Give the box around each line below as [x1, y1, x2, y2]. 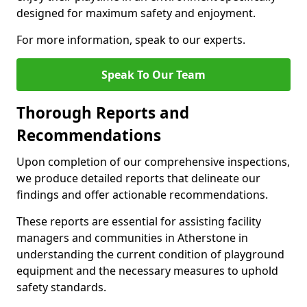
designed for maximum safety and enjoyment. [16, 5, 256, 21]
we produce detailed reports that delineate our [16, 171, 260, 186]
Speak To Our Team [101, 67, 206, 82]
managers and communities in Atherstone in [16, 230, 248, 245]
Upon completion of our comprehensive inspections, [16, 154, 290, 169]
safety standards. [16, 280, 106, 295]
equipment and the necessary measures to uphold [16, 263, 278, 278]
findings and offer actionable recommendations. [16, 187, 268, 202]
